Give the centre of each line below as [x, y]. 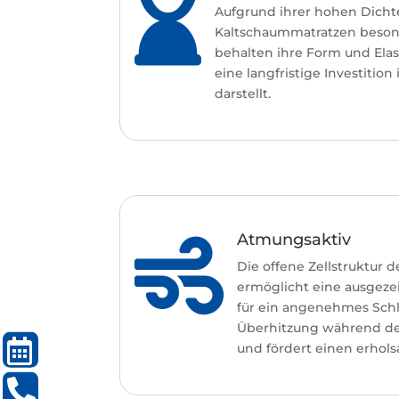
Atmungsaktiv [293, 239]
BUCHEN [72, 378]
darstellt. [242, 93]
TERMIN [69, 350]
